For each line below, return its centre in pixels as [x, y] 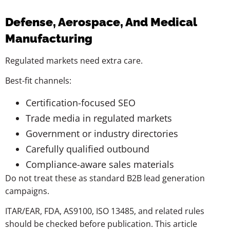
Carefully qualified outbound [88, 149]
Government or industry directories [102, 133]
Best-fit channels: [38, 81]
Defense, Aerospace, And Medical [101, 22]
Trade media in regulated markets [99, 118]
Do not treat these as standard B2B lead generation [105, 178]
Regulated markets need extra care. [74, 60]
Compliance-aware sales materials [100, 164]
